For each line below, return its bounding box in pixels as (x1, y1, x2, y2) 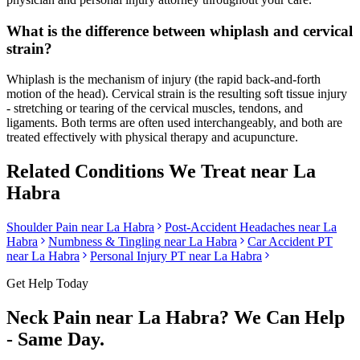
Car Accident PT (247, 235, 333, 249)
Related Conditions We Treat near (6, 161, 293, 182)
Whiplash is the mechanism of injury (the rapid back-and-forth (6, 72, 321, 87)
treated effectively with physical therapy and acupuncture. (6, 130, 298, 145)
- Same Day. (6, 329, 104, 350)
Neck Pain (6, 307, 91, 329)
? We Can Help (219, 307, 345, 329)
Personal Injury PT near (90, 249, 214, 264)
